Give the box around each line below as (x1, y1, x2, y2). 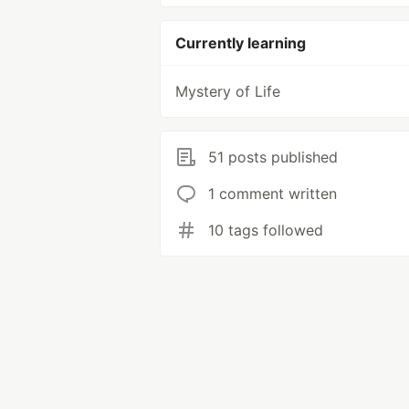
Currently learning (175, 34, 306, 52)
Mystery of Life (175, 82, 280, 100)
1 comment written (208, 184, 337, 203)
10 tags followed (208, 221, 323, 239)
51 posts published (208, 148, 338, 166)
